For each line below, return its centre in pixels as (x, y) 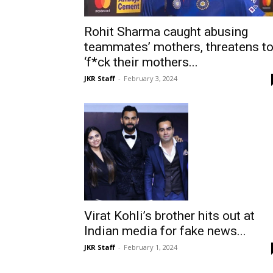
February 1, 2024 (151, 247)
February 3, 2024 (151, 79)
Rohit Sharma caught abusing (166, 32)
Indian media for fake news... (165, 231)
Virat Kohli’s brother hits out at (169, 215)
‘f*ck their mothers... (141, 62)
